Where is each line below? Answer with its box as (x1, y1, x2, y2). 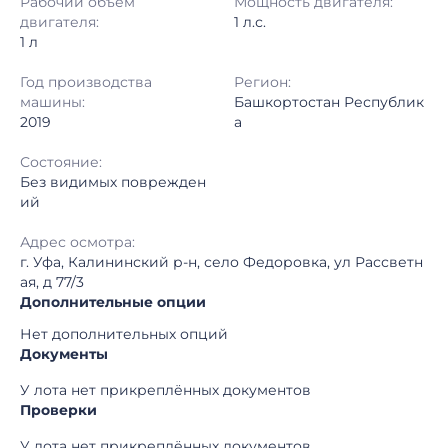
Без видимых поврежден (20, 173, 206, 191)
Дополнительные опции (20, 293, 206, 311)
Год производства (20, 73, 152, 91)
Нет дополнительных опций (20, 325, 228, 343)
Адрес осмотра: (20, 233, 135, 251)
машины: (20, 93, 85, 111)
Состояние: (20, 153, 102, 171)
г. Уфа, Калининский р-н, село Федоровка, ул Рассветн (20, 253, 423, 271)
